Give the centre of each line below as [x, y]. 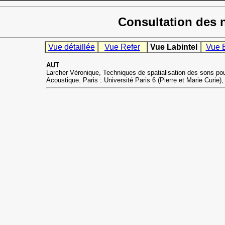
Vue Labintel [174, 47]
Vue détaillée [71, 47]
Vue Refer [122, 47]
